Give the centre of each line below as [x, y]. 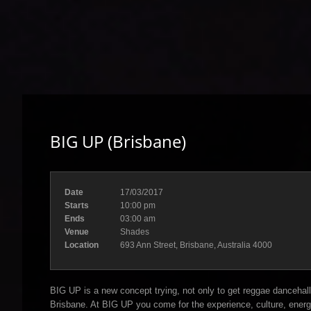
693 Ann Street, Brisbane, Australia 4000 [196, 245]
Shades [135, 232]
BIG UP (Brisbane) [118, 141]
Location [82, 245]
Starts [77, 205]
